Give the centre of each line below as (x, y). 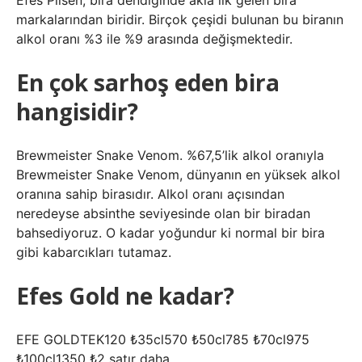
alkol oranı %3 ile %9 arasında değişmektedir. (154, 39)
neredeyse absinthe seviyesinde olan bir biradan (163, 213)
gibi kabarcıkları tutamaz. (94, 252)
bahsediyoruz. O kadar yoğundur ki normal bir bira (170, 233)
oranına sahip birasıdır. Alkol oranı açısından (150, 194)
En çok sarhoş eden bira (148, 82)
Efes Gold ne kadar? (125, 296)
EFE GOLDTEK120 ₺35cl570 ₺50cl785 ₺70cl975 (163, 339)
